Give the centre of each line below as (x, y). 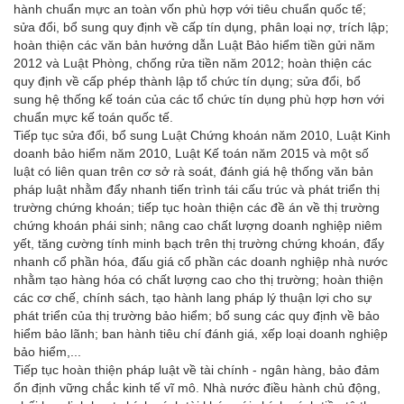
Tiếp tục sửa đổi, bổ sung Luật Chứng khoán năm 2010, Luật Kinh (202, 135)
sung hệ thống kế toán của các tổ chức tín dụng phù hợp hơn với (199, 99)
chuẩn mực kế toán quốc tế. (93, 117)
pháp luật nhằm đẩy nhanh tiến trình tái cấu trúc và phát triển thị (197, 189)
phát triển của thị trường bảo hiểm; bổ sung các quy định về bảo (197, 315)
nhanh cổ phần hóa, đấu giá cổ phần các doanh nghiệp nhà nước (201, 261)
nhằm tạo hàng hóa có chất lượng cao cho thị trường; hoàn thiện (198, 279)
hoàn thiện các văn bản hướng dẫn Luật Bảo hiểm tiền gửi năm (194, 45)
